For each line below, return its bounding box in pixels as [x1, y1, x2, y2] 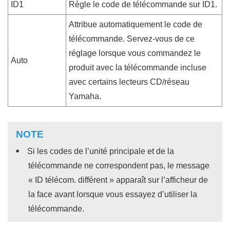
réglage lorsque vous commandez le [69, 48, 201, 57]
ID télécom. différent [35, 175, 107, 184]
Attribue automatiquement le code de [69, 20, 202, 29]
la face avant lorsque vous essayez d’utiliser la [28, 189, 197, 199]
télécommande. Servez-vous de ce [69, 34, 195, 43]
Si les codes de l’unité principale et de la [27, 146, 174, 156]
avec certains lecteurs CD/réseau [69, 77, 189, 86]
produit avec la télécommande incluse [69, 63, 206, 72]
